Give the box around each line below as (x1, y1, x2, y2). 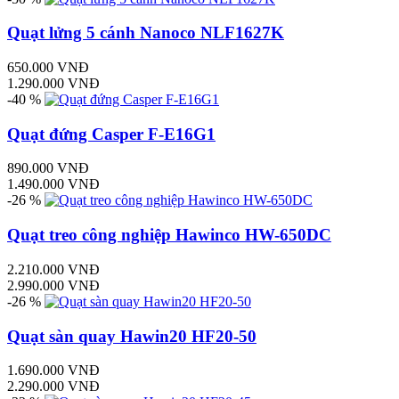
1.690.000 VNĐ (7, 362, 100, 379)
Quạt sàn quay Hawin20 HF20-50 (7, 326, 256, 346)
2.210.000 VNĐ (7, 261, 100, 277)
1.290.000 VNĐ (7, 75, 100, 91)
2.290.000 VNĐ (7, 379, 100, 395)
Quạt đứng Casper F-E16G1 (7, 124, 216, 143)
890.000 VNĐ (7, 160, 89, 176)
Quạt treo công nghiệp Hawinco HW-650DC (7, 225, 331, 245)
